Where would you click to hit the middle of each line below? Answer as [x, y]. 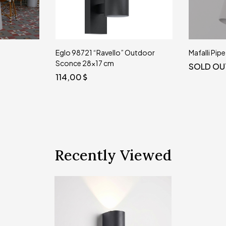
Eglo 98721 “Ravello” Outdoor [105, 52]
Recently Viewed [113, 155]
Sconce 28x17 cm [85, 63]
